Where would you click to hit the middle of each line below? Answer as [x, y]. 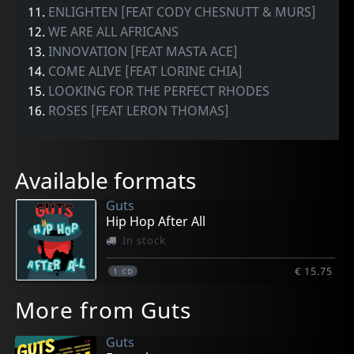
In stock [144, 241]
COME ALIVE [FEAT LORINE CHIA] [146, 72]
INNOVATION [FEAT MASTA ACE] [143, 52]
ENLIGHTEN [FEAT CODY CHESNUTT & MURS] [183, 12]
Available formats [106, 180]
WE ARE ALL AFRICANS [114, 32]
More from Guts [104, 309]
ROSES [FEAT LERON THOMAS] [139, 111]
